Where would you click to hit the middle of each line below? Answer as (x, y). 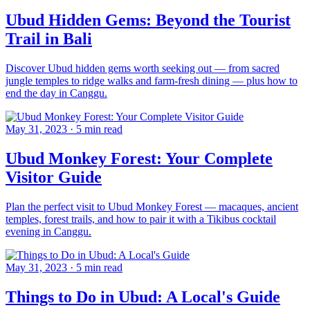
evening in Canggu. (48, 231)
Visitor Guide (54, 177)
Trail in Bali (49, 38)
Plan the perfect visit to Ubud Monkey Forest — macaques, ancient (152, 206)
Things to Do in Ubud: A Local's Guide (143, 297)
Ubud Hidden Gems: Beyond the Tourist (148, 20)
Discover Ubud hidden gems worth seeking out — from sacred (143, 68)
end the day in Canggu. (56, 93)
